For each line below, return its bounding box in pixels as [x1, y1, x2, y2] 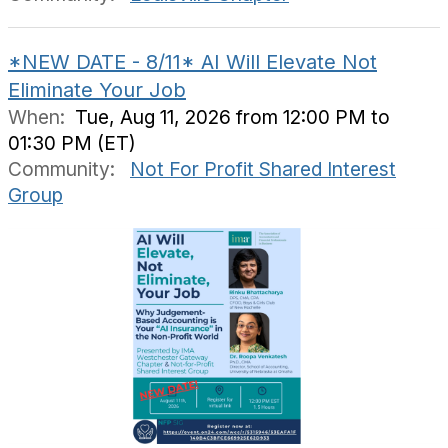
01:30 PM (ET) [8, 131, 136, 155]
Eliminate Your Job [8, 78, 186, 102]
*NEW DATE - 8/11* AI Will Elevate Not [8, 50, 377, 74]
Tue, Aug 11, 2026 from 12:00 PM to [75, 105, 390, 129]
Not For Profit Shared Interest [130, 157, 396, 181]
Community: [8, 157, 120, 181]
